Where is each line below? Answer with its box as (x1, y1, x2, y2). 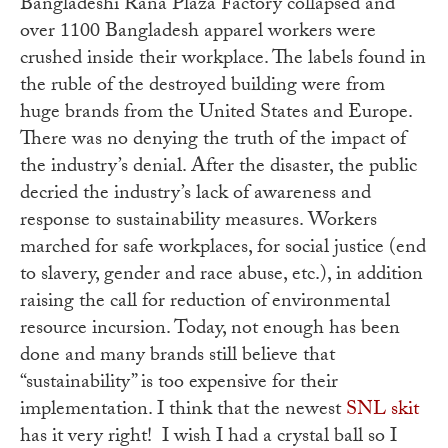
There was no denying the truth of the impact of (20, 124, 406, 159)
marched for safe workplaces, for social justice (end (20, 232, 426, 267)
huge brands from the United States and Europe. (20, 97, 412, 132)
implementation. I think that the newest (20, 394, 346, 429)
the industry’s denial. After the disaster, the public (20, 151, 417, 186)
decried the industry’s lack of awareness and (20, 178, 371, 213)
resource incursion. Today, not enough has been (20, 313, 400, 348)
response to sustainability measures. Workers (20, 205, 377, 240)
